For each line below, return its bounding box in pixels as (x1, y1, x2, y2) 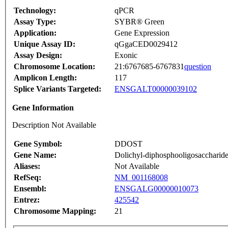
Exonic (115, 51, 137, 60)
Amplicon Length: (14, 73, 77, 82)
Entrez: (14, 195, 40, 205)
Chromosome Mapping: (14, 207, 96, 216)
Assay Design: (14, 51, 62, 60)
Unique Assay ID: (14, 40, 75, 49)
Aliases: (14, 162, 40, 171)
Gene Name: (14, 151, 56, 160)
